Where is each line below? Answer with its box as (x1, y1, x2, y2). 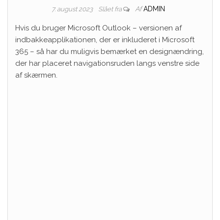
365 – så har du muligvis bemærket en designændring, (15, 47, 204, 56)
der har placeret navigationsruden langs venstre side (15, 59, 199, 68)
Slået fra (98, 5, 123, 13)
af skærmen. (15, 71, 57, 80)
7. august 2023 (51, 5, 94, 13)
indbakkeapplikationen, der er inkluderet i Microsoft (15, 35, 194, 45)
